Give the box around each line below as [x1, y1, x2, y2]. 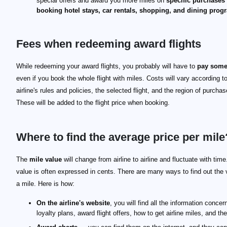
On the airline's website [36, 199, 110, 207]
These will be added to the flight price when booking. [16, 99, 170, 106]
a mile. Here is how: [16, 180, 74, 187]
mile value [29, 156, 62, 163]
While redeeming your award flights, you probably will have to [16, 62, 197, 70]
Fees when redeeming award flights [16, 37, 201, 50]
